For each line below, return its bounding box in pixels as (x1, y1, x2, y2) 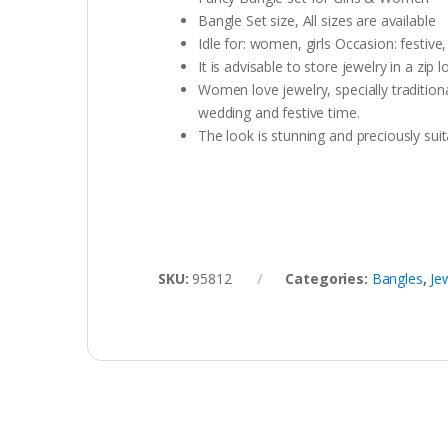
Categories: (285, 268, 372, 288)
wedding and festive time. (198, 102, 360, 122)
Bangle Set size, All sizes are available (198, 10, 436, 30)
